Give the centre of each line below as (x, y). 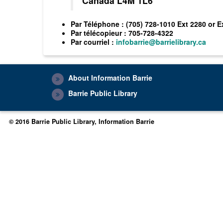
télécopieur (103, 33)
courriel (97, 42)
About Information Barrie (110, 78)
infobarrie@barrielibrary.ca (161, 42)
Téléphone (102, 24)
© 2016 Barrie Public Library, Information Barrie (82, 121)
